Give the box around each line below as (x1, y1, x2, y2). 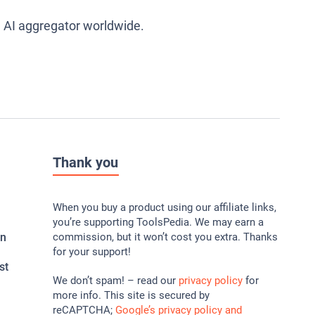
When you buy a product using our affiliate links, (52, 201, 276, 214)
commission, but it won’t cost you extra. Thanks (52, 231, 278, 244)
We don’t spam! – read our (52, 274, 179, 288)
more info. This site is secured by (52, 289, 210, 302)
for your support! (52, 245, 131, 259)
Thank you (52, 154, 118, 172)
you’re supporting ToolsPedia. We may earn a (52, 216, 264, 229)
